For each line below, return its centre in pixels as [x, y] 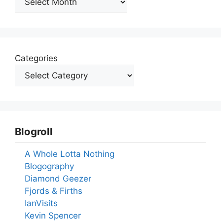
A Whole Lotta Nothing [70, 154]
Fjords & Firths [54, 191]
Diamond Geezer [58, 178]
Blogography [49, 166]
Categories [36, 58]
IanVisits [41, 203]
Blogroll [34, 131]
